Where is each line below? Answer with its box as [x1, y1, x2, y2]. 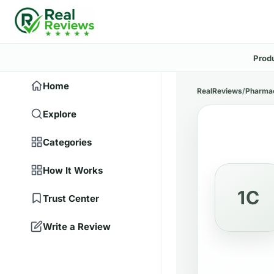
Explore [43, 108, 76, 120]
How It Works [43, 164, 103, 176]
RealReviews [197, 86, 242, 95]
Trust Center [43, 192, 99, 204]
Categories [43, 136, 92, 148]
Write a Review [43, 220, 111, 232]
